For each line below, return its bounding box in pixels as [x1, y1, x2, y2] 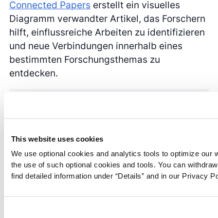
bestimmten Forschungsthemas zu [9, 53, 161, 65]
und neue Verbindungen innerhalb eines [9, 39, 183, 52]
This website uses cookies [11, 135, 104, 144]
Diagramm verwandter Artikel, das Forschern [9, 12, 206, 24]
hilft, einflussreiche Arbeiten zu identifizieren [9, 26, 205, 38]
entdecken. [9, 67, 58, 79]
